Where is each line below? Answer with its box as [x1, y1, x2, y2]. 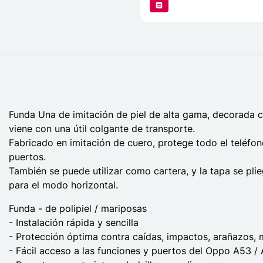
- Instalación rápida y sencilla [9, 217, 139, 229]
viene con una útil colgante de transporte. [9, 123, 195, 135]
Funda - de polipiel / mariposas [9, 203, 147, 215]
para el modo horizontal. [9, 179, 118, 191]
